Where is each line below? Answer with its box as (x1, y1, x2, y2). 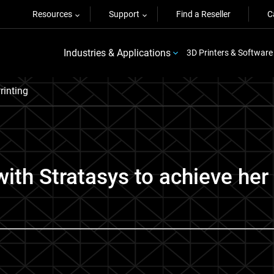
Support (109, 9, 139, 19)
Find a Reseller (176, 9, 231, 19)
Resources (32, 9, 72, 19)
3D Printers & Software (186, 48, 273, 57)
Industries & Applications (63, 46, 171, 59)
